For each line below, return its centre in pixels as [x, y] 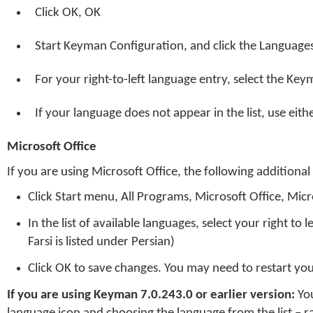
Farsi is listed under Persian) [101, 242]
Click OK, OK [68, 13]
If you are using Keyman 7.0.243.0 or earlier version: [151, 295]
